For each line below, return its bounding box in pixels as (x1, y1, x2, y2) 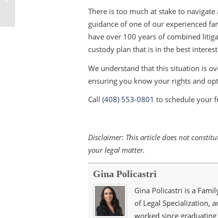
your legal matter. (88, 145, 145, 155)
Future (17, 12, 36, 20)
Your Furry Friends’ (17, 1, 72, 10)
